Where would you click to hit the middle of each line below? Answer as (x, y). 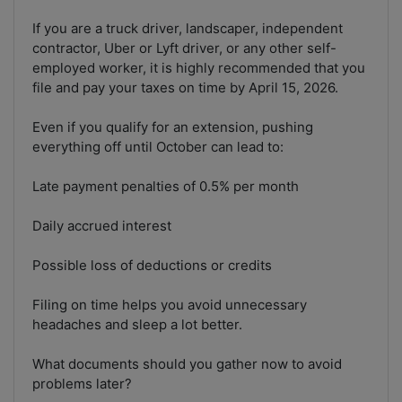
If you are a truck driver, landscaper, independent (188, 29)
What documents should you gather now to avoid (187, 364)
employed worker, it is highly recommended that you (199, 68)
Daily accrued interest (102, 226)
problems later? (82, 384)
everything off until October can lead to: (158, 147)
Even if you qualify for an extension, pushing (173, 127)
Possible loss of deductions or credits (152, 266)
